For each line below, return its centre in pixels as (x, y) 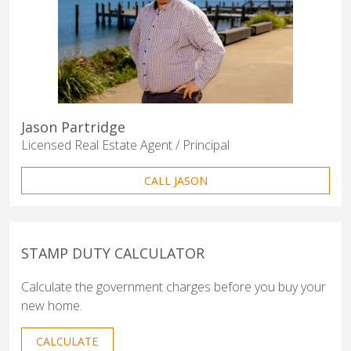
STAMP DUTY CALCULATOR (113, 253)
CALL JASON (175, 180)
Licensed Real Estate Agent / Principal (125, 145)
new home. (52, 305)
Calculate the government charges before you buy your (174, 286)
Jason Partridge (73, 127)
